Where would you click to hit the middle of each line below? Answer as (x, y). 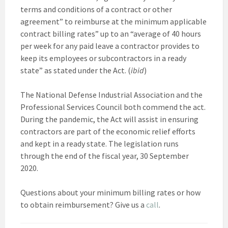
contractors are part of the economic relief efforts (108, 131)
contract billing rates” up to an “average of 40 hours (111, 33)
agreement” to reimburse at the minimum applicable (113, 21)
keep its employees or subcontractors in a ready (103, 58)
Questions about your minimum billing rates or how (110, 192)
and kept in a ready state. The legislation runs (99, 143)
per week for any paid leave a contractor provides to (110, 46)
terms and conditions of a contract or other (96, 9)
